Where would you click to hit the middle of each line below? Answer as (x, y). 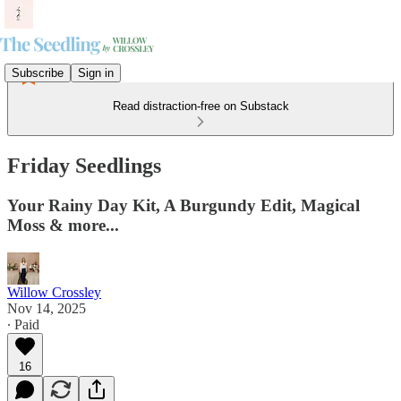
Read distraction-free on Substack (200, 106)
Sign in (96, 73)
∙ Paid (23, 324)
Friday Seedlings (84, 165)
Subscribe (38, 73)
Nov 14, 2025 (47, 308)
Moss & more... (63, 225)
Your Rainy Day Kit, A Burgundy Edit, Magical (183, 205)
